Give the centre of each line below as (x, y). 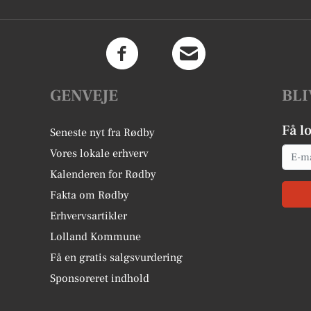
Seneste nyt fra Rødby (103, 133)
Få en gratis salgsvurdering (117, 258)
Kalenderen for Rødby (103, 174)
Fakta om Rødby (90, 195)
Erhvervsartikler (89, 216)
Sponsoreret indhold (100, 278)
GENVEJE (84, 96)
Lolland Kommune (96, 237)
